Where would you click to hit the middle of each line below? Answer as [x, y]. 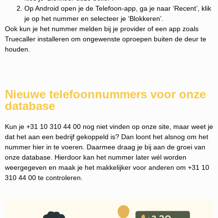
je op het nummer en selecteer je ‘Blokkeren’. [94, 18]
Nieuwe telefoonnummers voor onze [105, 94]
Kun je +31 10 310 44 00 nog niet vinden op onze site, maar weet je [109, 127]
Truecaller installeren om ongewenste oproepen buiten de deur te [106, 39]
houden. [18, 49]
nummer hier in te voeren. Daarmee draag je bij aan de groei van [105, 147]
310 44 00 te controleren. [44, 178]
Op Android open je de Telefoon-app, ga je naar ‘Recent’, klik [118, 8]
